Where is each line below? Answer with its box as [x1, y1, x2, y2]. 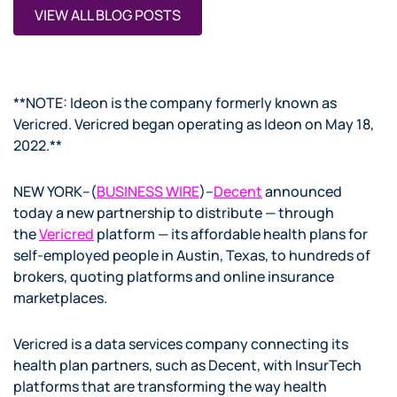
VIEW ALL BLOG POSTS [35, 5, 181, 25]
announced [262, 182, 342, 201]
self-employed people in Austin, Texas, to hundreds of [13, 245, 370, 265]
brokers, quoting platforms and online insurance [13, 267, 334, 286]
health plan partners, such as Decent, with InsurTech [13, 355, 362, 375]
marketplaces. [13, 288, 107, 307]
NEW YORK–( [13, 182, 97, 201]
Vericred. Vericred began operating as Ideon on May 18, [13, 114, 374, 134]
